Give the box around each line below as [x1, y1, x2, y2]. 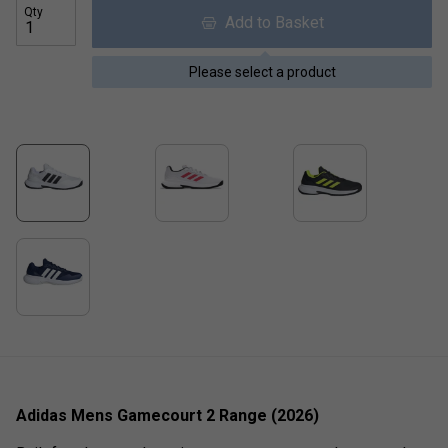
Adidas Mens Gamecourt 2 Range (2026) [16, 405, 319, 425]
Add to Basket [216, 12, 324, 32]
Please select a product [188, 63, 336, 80]
